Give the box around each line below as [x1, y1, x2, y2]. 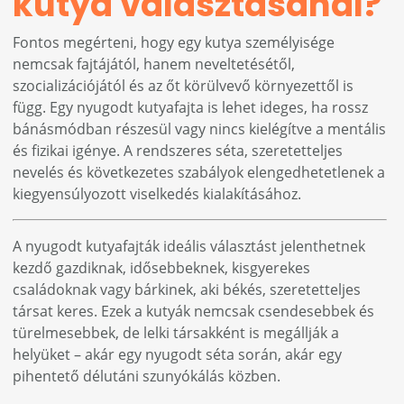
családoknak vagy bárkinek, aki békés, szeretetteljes [13, 280, 362, 300]
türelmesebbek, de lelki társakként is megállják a [13, 323, 340, 344]
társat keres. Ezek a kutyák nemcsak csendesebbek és [13, 301, 375, 322]
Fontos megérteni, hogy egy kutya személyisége [13, 32, 335, 53]
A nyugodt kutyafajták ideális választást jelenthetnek [13, 236, 366, 257]
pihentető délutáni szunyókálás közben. [13, 366, 281, 387]
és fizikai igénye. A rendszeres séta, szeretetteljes [13, 141, 344, 161]
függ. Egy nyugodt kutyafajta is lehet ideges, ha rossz [13, 97, 369, 118]
